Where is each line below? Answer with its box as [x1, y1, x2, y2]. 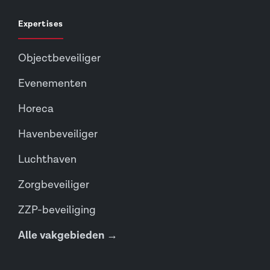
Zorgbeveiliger [18, 178, 89, 192]
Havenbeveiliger [18, 127, 98, 142]
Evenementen [18, 77, 87, 91]
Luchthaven [18, 152, 77, 167]
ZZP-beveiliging [18, 203, 96, 218]
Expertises [18, 19, 63, 30]
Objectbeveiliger [18, 51, 101, 66]
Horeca [18, 102, 54, 116]
